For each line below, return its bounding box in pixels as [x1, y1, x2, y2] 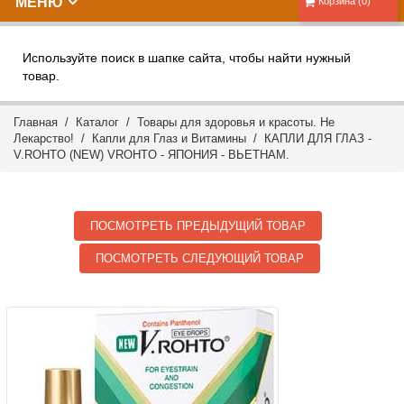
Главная [14, 115, 58, 129]
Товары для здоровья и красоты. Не [137, 115, 335, 129]
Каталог [76, 115, 119, 129]
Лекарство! [14, 132, 74, 145]
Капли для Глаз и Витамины [92, 132, 246, 145]
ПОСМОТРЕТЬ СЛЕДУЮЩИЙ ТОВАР [96, 252, 305, 265]
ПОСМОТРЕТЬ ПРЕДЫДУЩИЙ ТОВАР [90, 219, 307, 233]
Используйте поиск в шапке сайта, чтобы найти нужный [23, 50, 351, 65]
